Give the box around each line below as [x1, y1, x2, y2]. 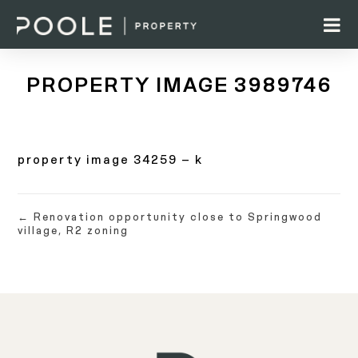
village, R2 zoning [18, 221, 129, 241]
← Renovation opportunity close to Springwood [18, 207, 323, 227]
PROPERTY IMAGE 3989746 [26, 65, 332, 105]
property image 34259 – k [18, 148, 204, 172]
